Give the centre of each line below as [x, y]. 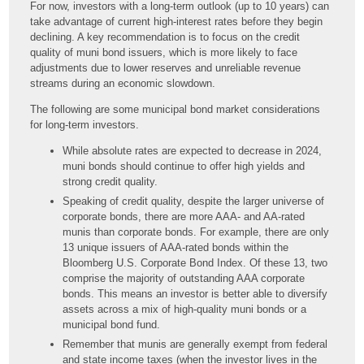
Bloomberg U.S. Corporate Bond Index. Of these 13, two [195, 262]
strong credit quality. [110, 181]
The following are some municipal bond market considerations [175, 109]
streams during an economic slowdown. [123, 83]
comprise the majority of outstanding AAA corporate [184, 278]
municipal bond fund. [112, 324]
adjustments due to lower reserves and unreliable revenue [166, 67]
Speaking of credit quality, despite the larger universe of [194, 201]
